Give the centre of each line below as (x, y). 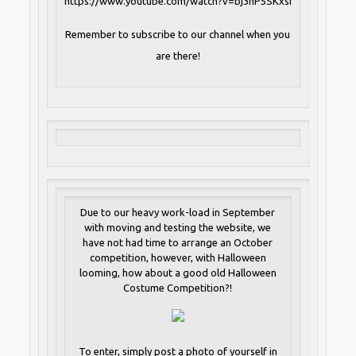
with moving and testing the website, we (178, 228)
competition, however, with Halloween (178, 258)
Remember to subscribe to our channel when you (178, 35)
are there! (178, 56)
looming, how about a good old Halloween (178, 273)
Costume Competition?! (178, 288)
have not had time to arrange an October (178, 243)
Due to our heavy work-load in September (178, 213)
